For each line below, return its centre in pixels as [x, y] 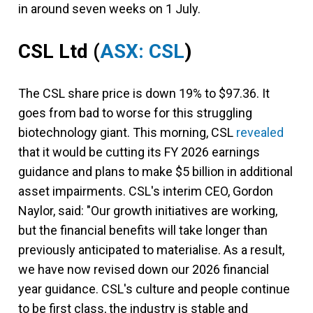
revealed [260, 132]
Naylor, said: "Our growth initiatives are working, [148, 210]
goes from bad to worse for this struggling [135, 112]
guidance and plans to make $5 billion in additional [155, 171]
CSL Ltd [53, 51]
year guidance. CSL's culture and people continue [154, 289]
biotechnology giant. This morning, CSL [127, 132]
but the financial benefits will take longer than [143, 230]
